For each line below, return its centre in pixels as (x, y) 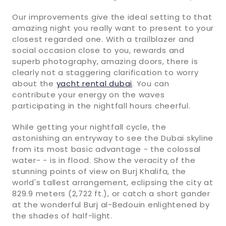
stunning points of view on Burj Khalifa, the (99, 171)
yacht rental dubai (94, 83)
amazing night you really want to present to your (113, 28)
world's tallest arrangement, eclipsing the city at (113, 182)
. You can (151, 83)
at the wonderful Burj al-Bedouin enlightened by (111, 204)
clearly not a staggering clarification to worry (105, 72)
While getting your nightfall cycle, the (89, 127)
